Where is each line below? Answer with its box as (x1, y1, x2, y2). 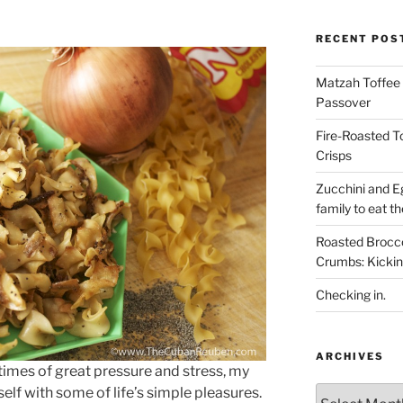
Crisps (315, 147, 352, 163)
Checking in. (315, 286, 386, 302)
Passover (315, 94, 371, 110)
